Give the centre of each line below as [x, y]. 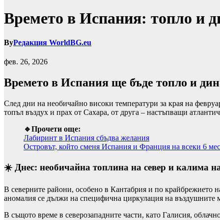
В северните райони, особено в [57, 190]
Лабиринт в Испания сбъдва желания [86, 137]
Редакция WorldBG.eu [52, 42]
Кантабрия [128, 190]
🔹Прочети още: [52, 129]
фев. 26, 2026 [26, 62]
